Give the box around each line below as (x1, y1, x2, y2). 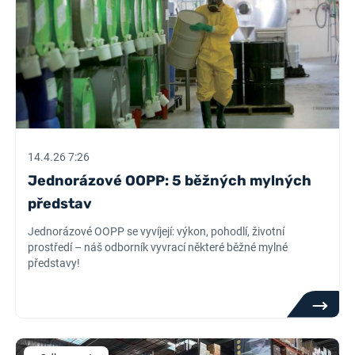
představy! (28, 257, 81, 269)
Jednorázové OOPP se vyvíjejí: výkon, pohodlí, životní (28, 225, 285, 238)
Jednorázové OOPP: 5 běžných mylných (28, 172, 312, 189)
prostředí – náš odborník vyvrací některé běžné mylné (28, 241, 288, 254)
